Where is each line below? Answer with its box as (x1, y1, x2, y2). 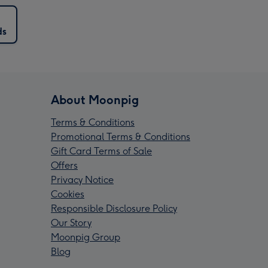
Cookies (51, 188, 84, 200)
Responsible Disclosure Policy (51, 203, 177, 215)
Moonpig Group (51, 232, 120, 243)
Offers (51, 160, 78, 172)
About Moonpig (51, 93, 139, 108)
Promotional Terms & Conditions (51, 131, 190, 143)
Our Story (51, 217, 92, 229)
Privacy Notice (51, 174, 114, 186)
